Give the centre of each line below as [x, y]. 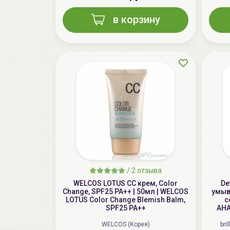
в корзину [137, 20]
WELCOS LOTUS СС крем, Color [126, 184]
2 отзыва [147, 171]
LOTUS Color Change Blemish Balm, [126, 200]
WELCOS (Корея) [126, 225]
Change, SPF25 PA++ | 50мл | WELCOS [126, 192]
